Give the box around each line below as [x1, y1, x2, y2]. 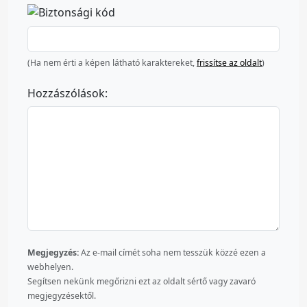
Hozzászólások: [27, 85, 108, 101]
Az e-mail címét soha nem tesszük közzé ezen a [79, 246, 266, 258]
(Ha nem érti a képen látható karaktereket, [27, 56, 197, 69]
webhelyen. [27, 260, 73, 273]
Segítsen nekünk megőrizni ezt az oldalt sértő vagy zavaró [27, 275, 256, 287]
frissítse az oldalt [197, 56, 262, 69]
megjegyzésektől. [27, 289, 96, 302]
